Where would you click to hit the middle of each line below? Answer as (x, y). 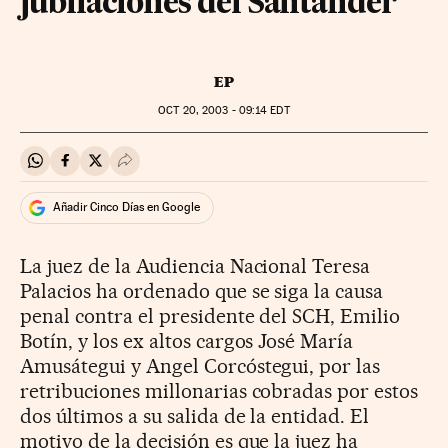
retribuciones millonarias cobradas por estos (219, 390)
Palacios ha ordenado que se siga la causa (202, 290)
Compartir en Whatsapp (116, 169)
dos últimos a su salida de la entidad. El (195, 415)
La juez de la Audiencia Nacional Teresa (195, 265)
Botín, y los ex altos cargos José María (187, 340)
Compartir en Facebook (145, 169)
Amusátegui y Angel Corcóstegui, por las (200, 365)
